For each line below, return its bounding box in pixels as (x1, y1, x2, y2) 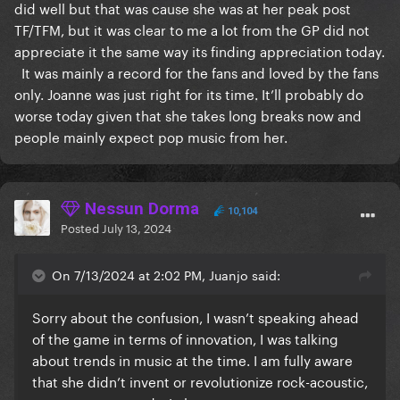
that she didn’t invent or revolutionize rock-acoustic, (32, 370, 368, 392)
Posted (61, 218, 102, 237)
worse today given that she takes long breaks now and (14, 104, 362, 126)
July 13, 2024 (102, 218, 171, 237)
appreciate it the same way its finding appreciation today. (14, 39, 385, 62)
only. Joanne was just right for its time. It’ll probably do (14, 82, 363, 104)
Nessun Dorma (80, 198, 199, 220)
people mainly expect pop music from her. (14, 125, 291, 147)
